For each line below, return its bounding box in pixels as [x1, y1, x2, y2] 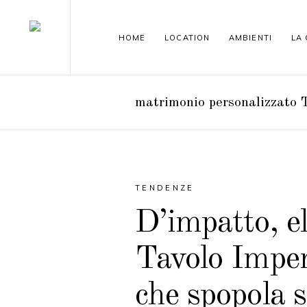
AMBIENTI [229, 32, 272, 42]
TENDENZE [135, 183, 195, 193]
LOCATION [164, 32, 210, 42]
